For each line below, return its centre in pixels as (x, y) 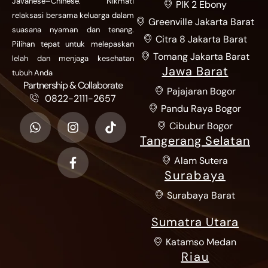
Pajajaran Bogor (201, 91)
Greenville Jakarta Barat (201, 22)
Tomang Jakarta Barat (201, 57)
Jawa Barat (195, 71)
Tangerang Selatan (195, 141)
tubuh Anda (32, 73)
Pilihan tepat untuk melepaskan (73, 44)
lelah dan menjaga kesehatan (73, 59)
